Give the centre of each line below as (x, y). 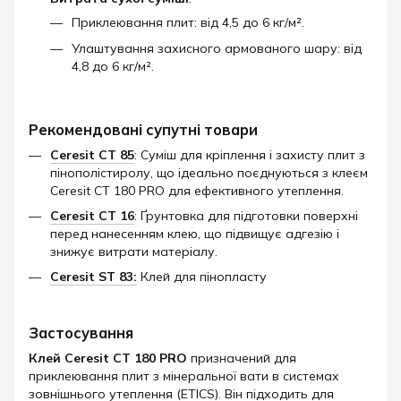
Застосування (81, 333)
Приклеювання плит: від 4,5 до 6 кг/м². (188, 23)
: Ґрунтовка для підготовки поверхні (246, 216)
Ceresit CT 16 (92, 216)
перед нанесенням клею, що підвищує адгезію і (195, 234)
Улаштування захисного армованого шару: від (217, 48)
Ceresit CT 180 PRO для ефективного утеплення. (197, 190)
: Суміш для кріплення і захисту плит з (250, 154)
